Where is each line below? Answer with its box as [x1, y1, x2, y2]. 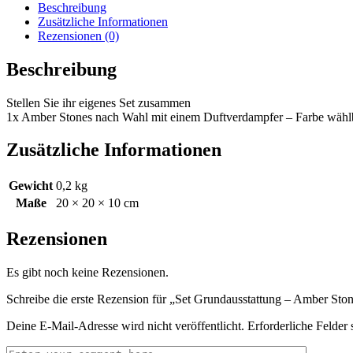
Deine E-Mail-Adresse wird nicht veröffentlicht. [6, 319, 244, 333]
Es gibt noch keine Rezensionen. [6, 266, 169, 280]
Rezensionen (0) [38, 28, 119, 43]
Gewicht [9, 179, 53, 193]
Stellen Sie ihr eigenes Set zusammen [6, 95, 191, 110]
